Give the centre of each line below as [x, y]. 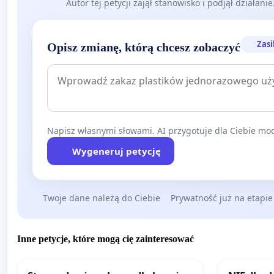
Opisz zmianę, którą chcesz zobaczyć [144, 47]
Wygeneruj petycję [116, 151]
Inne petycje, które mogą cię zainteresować [106, 239]
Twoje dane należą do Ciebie [101, 198]
